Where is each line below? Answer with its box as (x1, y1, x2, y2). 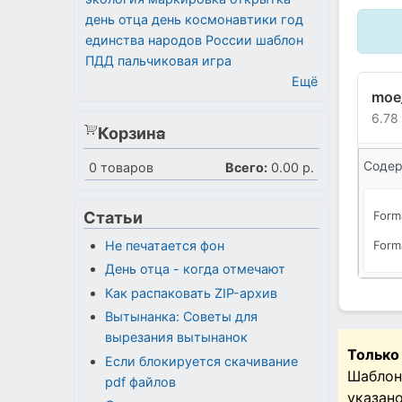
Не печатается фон (104, 237, 224, 253)
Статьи (83, 207, 143, 227)
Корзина (98, 123, 165, 143)
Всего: (225, 159, 267, 175)
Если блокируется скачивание (104, 353, 298, 369)
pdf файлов (104, 373, 176, 389)
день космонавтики (152, 11, 277, 27)
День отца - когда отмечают (104, 261, 285, 277)
